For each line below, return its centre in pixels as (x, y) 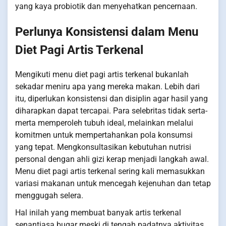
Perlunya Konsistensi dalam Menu (107, 32)
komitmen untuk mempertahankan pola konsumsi (104, 135)
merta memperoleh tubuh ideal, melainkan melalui (104, 123)
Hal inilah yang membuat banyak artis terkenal (98, 213)
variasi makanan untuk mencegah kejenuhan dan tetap (113, 184)
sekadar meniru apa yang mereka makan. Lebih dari (107, 87)
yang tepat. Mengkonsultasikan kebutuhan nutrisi (103, 147)
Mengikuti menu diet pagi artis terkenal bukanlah (102, 75)
